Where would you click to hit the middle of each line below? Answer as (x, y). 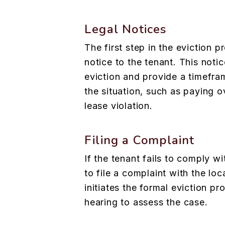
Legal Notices (126, 29)
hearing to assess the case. (146, 202)
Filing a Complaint (140, 140)
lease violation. (119, 106)
